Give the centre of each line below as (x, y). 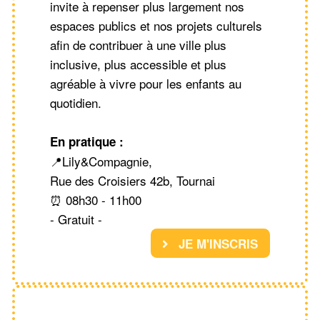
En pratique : (87, 142)
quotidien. (76, 103)
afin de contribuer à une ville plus (138, 45)
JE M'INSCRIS (216, 243)
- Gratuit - (76, 219)
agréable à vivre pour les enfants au (146, 84)
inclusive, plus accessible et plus (138, 64)
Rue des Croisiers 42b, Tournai (132, 181)
